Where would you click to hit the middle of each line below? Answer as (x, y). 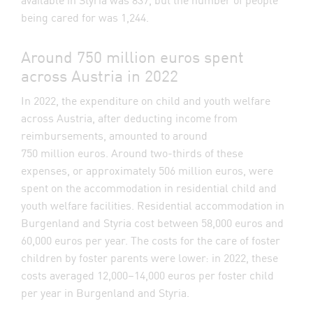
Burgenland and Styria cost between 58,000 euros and (152, 222)
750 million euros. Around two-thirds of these (132, 152)
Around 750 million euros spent (132, 56)
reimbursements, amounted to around (114, 135)
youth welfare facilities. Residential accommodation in (153, 205)
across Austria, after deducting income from (129, 117)
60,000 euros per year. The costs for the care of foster (151, 240)
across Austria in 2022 (100, 75)
